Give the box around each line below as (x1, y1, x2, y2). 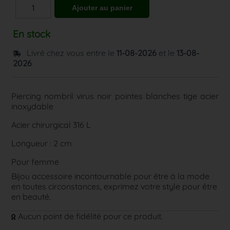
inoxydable (11, 101, 54, 111)
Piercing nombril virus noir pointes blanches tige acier (11, 91, 219, 101)
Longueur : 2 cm (11, 138, 72, 148)
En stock (13, 28, 51, 40)
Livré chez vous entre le (27, 48, 117, 58)
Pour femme (11, 157, 60, 167)
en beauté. (11, 191, 51, 202)
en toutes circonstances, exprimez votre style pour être (11, 181, 218, 191)
